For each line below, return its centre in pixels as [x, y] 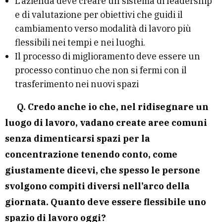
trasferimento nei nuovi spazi [77, 84]
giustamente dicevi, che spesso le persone [103, 170]
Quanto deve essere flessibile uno [128, 202]
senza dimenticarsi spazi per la [78, 139]
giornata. [28, 202]
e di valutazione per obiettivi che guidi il [99, 15]
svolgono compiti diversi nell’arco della [97, 186]
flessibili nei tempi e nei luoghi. [80, 43]
